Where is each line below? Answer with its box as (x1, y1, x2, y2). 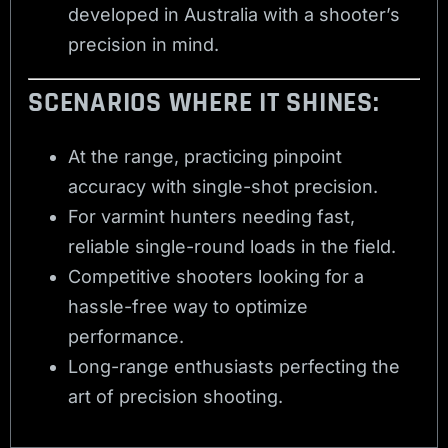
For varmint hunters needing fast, (68, 206, 356, 228)
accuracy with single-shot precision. (68, 176, 379, 198)
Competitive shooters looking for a (68, 266, 365, 288)
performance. (68, 326, 185, 348)
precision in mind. (68, 33, 220, 55)
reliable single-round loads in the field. (68, 236, 397, 258)
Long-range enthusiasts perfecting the (68, 356, 401, 378)
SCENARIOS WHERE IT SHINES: (28, 84, 380, 121)
